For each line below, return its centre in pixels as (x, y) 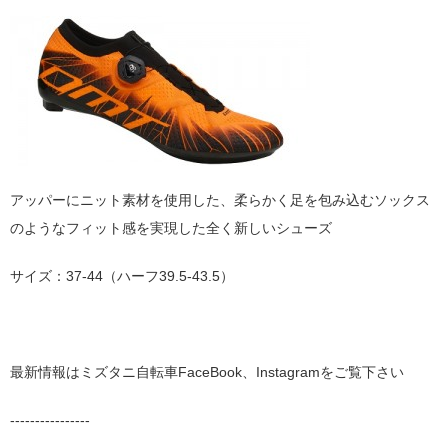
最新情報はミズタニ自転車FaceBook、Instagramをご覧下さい (207, 372)
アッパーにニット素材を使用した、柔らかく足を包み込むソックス (220, 200)
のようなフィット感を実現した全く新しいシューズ (171, 228)
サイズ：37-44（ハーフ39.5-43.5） (122, 276)
